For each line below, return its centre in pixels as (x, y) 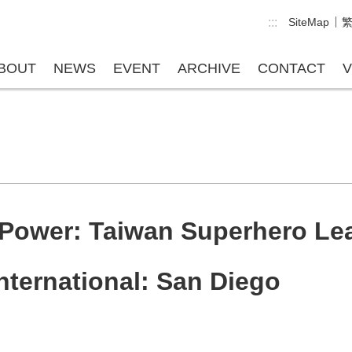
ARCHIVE (209, 68)
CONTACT (291, 68)
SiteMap (309, 22)
